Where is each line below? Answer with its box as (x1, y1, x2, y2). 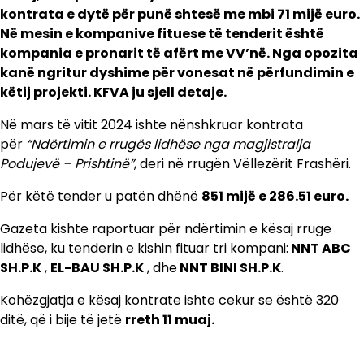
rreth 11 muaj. (125, 310, 214, 329)
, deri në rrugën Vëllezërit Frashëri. (134, 154, 351, 173)
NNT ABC (288, 238, 351, 258)
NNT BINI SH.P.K (177, 258, 281, 277)
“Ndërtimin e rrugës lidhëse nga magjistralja (26, 134, 310, 154)
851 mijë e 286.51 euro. (201, 186, 349, 206)
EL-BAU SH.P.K (50, 258, 144, 277)
